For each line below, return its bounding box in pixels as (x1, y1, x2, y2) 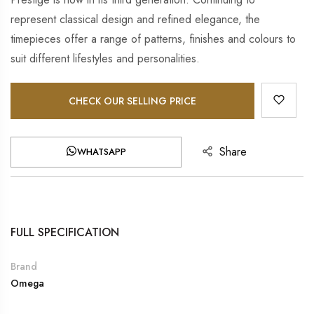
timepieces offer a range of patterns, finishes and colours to (11, 30, 296, 47)
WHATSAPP (76, 144, 126, 158)
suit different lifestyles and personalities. (11, 50, 200, 67)
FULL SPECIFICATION (11, 224, 119, 240)
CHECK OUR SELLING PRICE (69, 93, 196, 108)
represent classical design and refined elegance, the (11, 11, 260, 27)
